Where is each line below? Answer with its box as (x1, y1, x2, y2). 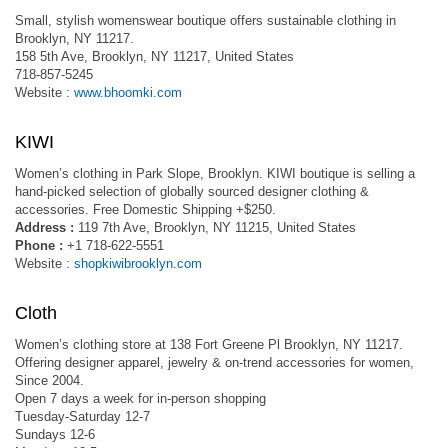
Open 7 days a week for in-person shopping (15, 391, 266, 406)
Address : (15, 220, 74, 235)
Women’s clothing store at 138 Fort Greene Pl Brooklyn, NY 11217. (15, 337, 403, 352)
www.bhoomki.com (74, 85, 182, 100)
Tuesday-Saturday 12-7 (15, 409, 150, 424)
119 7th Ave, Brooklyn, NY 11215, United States (74, 220, 356, 235)
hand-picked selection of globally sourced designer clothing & (15, 184, 369, 199)
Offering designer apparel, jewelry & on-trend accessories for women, (15, 355, 414, 370)
